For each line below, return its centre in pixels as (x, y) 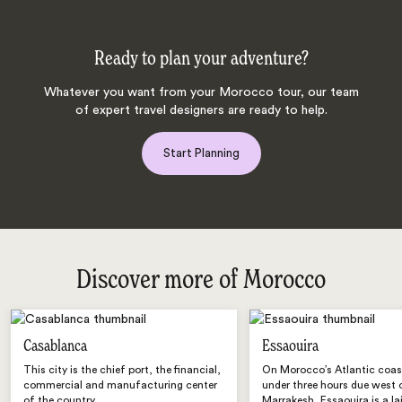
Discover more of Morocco (201, 280)
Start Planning (201, 153)
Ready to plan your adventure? (201, 59)
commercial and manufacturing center (121, 385)
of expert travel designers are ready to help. (201, 110)
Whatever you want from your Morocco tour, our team (201, 92)
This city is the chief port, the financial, (122, 369)
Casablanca (56, 346)
